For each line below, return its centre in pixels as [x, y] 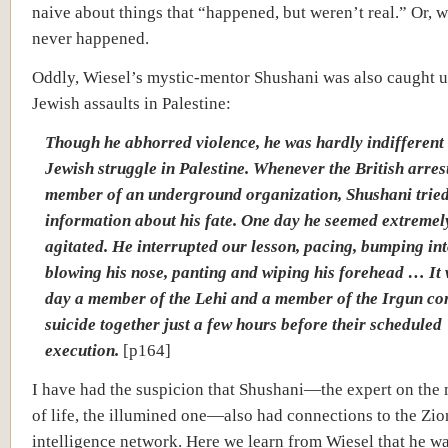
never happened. [90, 38]
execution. [82, 350]
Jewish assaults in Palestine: [131, 103]
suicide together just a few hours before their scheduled [243, 324]
